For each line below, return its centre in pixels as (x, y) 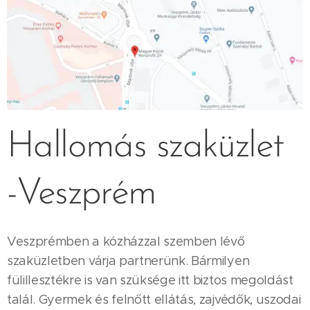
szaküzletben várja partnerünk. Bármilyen (128, 261)
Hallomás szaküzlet (145, 147)
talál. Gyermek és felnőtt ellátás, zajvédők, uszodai (154, 300)
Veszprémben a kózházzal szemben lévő (126, 242)
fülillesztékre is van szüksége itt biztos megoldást (150, 281)
